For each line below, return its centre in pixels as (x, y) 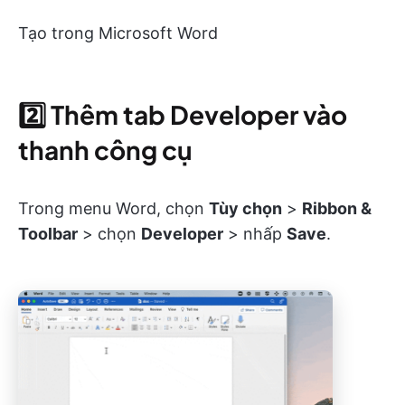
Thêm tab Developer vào (199, 114)
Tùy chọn (245, 208)
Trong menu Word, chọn (113, 208)
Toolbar (48, 233)
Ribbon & (337, 208)
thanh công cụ (105, 149)
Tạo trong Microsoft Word (118, 33)
